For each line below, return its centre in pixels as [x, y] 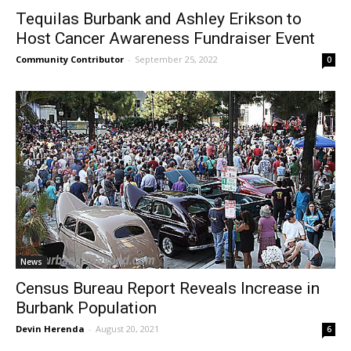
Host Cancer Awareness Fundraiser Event [165, 39]
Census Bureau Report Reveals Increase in [168, 289]
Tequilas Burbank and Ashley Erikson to [159, 19]
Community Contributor [70, 60]
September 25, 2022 [176, 60]
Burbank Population [86, 308]
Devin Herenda [50, 329]
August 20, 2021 [127, 329]
